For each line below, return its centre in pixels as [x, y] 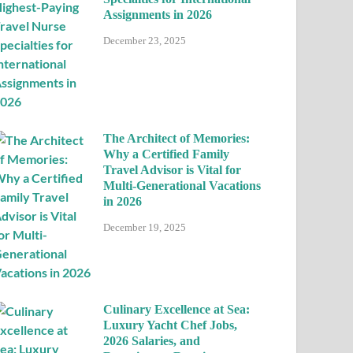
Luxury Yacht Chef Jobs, [171, 325]
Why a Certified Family [167, 154]
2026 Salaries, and [152, 341]
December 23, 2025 [145, 40]
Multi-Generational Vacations [182, 186]
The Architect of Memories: [177, 138]
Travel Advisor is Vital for [173, 170]
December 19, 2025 [145, 227]
